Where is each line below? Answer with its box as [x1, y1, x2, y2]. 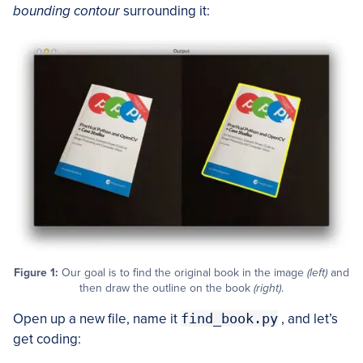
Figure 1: [14, 266, 58, 280]
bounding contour [13, 2, 120, 20]
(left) [307, 266, 327, 280]
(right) [254, 281, 281, 296]
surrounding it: [120, 2, 210, 20]
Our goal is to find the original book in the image [58, 266, 307, 280]
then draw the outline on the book [79, 281, 254, 296]
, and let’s [278, 310, 338, 328]
